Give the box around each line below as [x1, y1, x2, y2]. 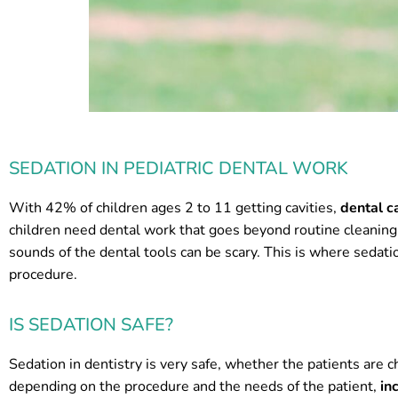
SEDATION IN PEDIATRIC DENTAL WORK [9, 156, 348, 181]
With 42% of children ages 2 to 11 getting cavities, [9, 198, 340, 219]
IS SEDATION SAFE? [9, 313, 173, 338]
